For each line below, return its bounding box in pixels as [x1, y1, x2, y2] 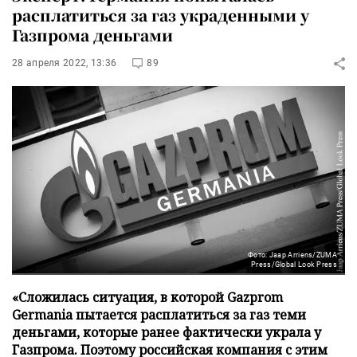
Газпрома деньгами [12, 24, 173, 45]
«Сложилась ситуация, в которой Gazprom [12, 288, 283, 306]
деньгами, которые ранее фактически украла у [12, 323, 321, 341]
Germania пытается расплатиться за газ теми [12, 305, 306, 324]
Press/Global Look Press [251, 260, 337, 269]
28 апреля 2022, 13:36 [12, 57, 117, 69]
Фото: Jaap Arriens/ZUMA [248, 250, 337, 259]
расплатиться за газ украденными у [12, 4, 309, 25]
